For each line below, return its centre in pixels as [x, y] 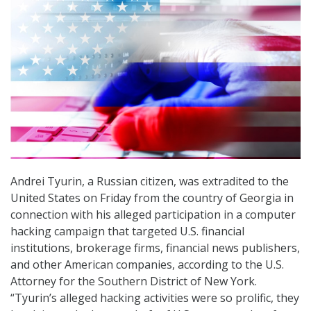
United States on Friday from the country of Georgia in [152, 198]
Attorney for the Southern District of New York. [134, 281]
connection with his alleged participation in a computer [153, 215]
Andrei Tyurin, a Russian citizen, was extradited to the [150, 182]
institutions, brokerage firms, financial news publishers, [155, 248]
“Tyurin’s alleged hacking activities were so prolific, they [155, 298]
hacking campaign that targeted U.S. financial [127, 232]
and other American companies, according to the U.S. [147, 265]
